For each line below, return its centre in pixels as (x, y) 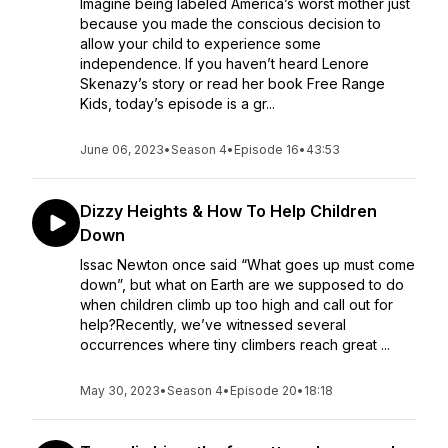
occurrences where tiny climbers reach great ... (235, 344)
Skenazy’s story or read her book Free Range (232, 83)
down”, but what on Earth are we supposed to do (242, 284)
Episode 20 (263, 390)
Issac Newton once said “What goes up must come (247, 264)
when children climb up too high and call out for (236, 304)
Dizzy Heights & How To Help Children (228, 211)
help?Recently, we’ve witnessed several (213, 324)
